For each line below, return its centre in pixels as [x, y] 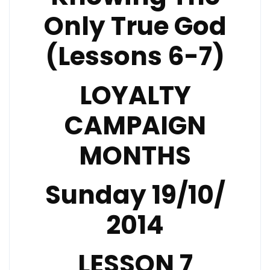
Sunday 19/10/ [135, 195]
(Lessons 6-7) [135, 56]
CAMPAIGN [135, 126]
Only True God [135, 26]
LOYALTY [135, 96]
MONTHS [135, 156]
